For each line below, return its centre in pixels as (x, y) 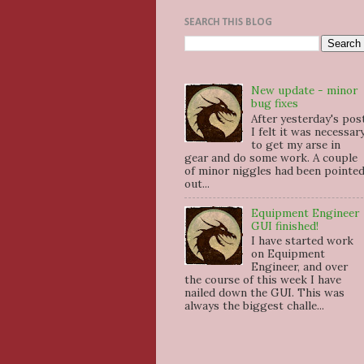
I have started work (303, 241)
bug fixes (275, 104)
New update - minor (305, 91)
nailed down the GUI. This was (264, 293)
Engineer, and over (300, 267)
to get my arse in (296, 144)
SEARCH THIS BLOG (228, 22)
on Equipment (288, 254)
